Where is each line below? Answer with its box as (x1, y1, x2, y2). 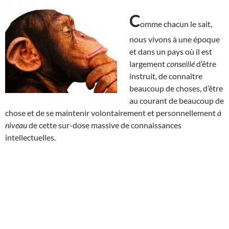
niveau (5, 120, 27, 130)
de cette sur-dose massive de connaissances (27, 120, 181, 130)
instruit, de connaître (129, 71, 202, 81)
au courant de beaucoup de (129, 95, 224, 105)
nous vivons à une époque (129, 34, 220, 44)
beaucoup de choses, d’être (129, 83, 223, 93)
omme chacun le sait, (140, 18, 212, 29)
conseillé (167, 58, 195, 68)
